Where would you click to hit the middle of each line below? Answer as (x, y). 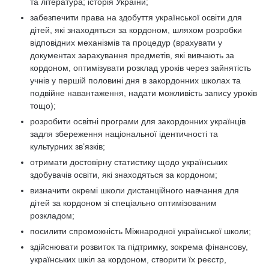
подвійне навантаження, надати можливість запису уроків (144, 93)
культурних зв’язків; (68, 147)
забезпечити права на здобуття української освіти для (136, 17)
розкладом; (52, 216)
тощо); (43, 106)
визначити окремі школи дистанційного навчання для (134, 190)
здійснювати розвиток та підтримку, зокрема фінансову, (139, 247)
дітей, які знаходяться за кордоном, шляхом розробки (136, 30)
